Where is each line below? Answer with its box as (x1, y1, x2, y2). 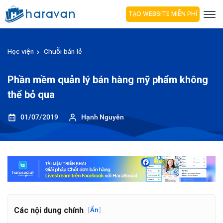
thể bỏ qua (7, 89, 55, 101)
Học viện (7, 48, 34, 55)
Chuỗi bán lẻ (44, 48, 82, 55)
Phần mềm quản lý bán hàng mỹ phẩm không (7, 74, 208, 86)
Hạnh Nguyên (81, 113, 124, 121)
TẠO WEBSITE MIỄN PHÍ (128, 10, 197, 17)
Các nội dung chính (14, 205, 84, 215)
